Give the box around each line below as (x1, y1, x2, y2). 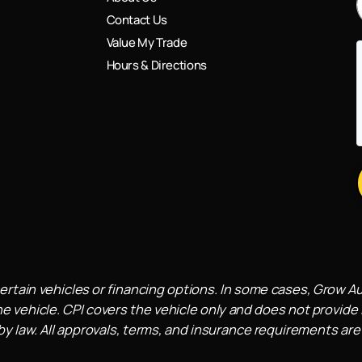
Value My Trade (106, 34, 187, 50)
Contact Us (106, 11, 167, 27)
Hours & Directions (106, 57, 207, 73)
